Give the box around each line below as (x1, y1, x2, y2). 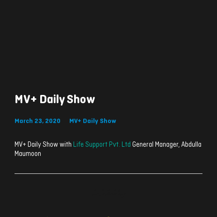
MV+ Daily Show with (15, 141, 73, 149)
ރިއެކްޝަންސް (91, 189, 126, 198)
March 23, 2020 (15, 118, 61, 125)
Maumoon (15, 151, 41, 158)
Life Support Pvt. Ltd (73, 141, 131, 149)
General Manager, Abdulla (131, 141, 201, 149)
